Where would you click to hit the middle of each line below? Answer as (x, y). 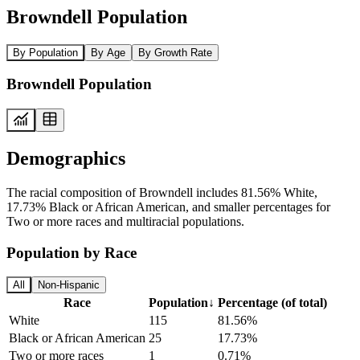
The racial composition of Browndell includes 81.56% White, (162, 192)
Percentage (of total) (272, 303)
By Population (45, 52)
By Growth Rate (175, 52)
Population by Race (72, 252)
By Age (108, 52)
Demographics (66, 158)
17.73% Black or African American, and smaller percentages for (168, 207)
